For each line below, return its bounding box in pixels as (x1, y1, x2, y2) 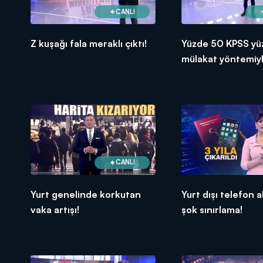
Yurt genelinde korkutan (31, 188, 141, 200)
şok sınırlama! (181, 203, 242, 215)
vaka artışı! (31, 203, 79, 215)
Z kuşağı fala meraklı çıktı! (31, 38, 147, 50)
